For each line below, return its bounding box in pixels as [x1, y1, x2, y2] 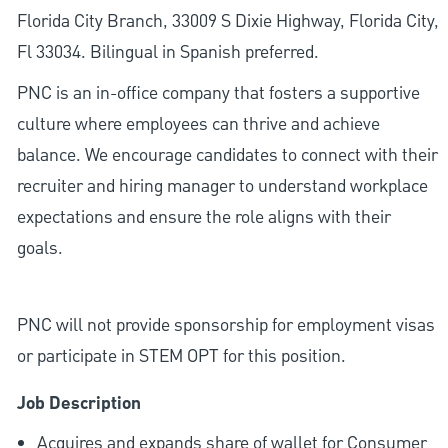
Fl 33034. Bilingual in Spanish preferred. [16, 40, 319, 66]
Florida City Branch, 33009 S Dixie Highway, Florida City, [16, 9, 439, 35]
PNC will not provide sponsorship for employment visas [16, 313, 435, 339]
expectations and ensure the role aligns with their [16, 205, 391, 231]
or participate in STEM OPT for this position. [16, 344, 346, 370]
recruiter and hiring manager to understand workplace [16, 174, 428, 200]
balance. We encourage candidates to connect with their [16, 143, 438, 169]
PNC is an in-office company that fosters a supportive [16, 81, 420, 107]
